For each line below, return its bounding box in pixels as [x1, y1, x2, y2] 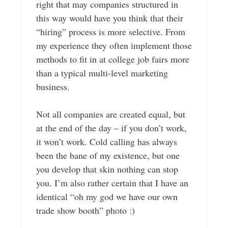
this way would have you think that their [36, 12, 183, 24]
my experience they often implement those [36, 39, 192, 52]
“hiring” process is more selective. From [36, 25, 185, 38]
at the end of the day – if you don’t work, [36, 122, 187, 134]
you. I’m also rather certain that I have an [36, 177, 188, 189]
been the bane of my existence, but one [36, 149, 180, 162]
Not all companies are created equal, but [36, 108, 185, 121]
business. [36, 80, 70, 93]
